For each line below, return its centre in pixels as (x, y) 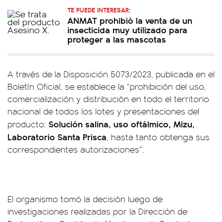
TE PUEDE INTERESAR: (99, 10)
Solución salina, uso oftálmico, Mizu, (122, 124)
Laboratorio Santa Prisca (57, 137)
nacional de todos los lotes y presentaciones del (103, 111)
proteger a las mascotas (117, 39)
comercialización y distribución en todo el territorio (108, 99)
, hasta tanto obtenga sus (158, 137)
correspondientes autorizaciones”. (76, 149)
